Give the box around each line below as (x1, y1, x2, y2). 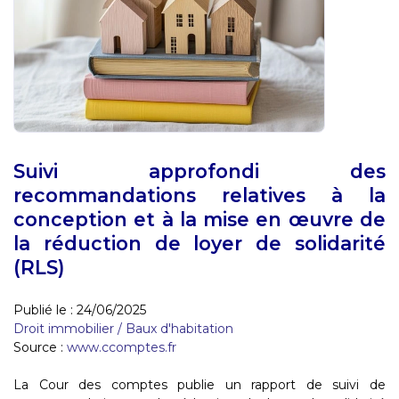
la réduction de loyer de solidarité (13, 231, 386, 255)
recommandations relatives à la (13, 183, 386, 207)
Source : (13, 338, 67, 355)
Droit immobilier (13, 320, 114, 337)
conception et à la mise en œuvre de (13, 207, 386, 231)
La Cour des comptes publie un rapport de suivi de (13, 376, 386, 393)
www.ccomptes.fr (67, 338, 176, 355)
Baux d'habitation (126, 320, 233, 337)
